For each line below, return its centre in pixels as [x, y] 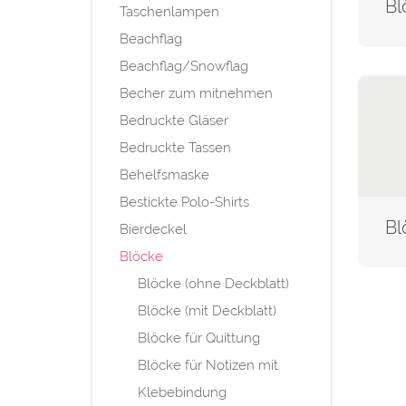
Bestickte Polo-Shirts [184, 203]
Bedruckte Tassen [175, 148]
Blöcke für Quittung [199, 338]
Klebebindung [182, 393]
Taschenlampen [169, 12]
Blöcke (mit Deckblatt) [207, 311]
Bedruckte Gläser [174, 121]
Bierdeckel [153, 230]
